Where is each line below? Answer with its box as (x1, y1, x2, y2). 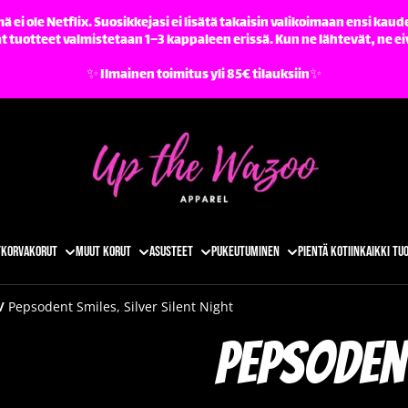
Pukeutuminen (210, 243, 280, 261)
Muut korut (75, 243, 131, 261)
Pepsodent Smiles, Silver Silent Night (8, 298, 233, 316)
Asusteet (148, 243, 193, 261)
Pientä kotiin (297, 243, 360, 261)
